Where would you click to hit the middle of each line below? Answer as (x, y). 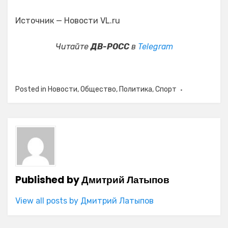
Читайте (73, 47)
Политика (136, 89)
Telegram (155, 47)
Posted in (32, 89)
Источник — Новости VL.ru (68, 21)
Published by (48, 180)
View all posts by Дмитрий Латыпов (84, 201)
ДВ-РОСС (110, 47)
